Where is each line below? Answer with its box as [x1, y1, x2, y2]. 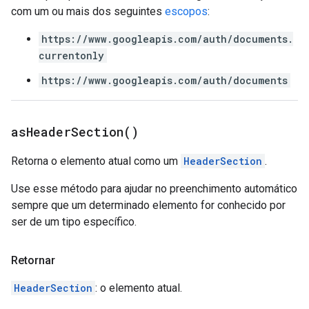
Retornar [11, 254, 55, 267]
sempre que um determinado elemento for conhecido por [11, 199, 286, 212]
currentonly [39, 49, 104, 62]
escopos [165, 5, 208, 18]
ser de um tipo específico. [11, 215, 137, 228]
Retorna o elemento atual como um [11, 154, 181, 168]
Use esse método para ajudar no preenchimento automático [11, 182, 297, 195]
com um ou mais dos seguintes [11, 5, 165, 18]
